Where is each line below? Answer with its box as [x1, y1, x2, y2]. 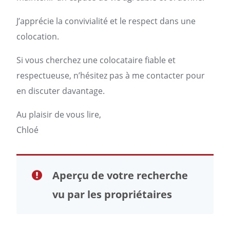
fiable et [143, 54, 176, 66]
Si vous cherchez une [16, 54, 100, 66]
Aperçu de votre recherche [52, 168, 188, 182]
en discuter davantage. [16, 85, 105, 97]
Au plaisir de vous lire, [16, 109, 101, 120]
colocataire [100, 54, 143, 66]
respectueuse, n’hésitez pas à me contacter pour [16, 70, 205, 81]
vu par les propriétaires [52, 187, 172, 201]
